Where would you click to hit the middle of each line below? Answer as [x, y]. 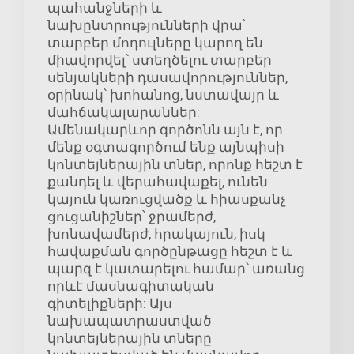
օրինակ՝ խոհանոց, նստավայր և [163, 95]
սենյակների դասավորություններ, [168, 78]
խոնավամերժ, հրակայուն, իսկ [156, 234]
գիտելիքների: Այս [110, 304]
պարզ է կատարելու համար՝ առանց [176, 269]
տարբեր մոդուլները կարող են [155, 43]
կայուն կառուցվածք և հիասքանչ [167, 200]
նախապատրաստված [130, 321]
